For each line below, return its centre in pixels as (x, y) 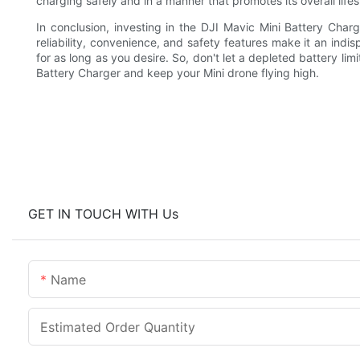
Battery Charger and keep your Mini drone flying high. (178, 72)
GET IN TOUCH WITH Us (103, 213)
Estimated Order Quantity (118, 327)
